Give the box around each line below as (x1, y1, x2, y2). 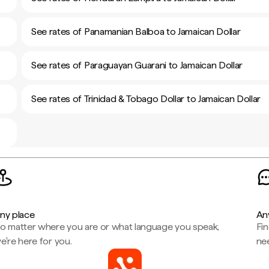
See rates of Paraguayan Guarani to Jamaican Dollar (31, 59, 243, 71)
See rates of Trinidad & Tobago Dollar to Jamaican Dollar (31, 93, 261, 104)
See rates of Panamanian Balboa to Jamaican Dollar (31, 26, 241, 37)
